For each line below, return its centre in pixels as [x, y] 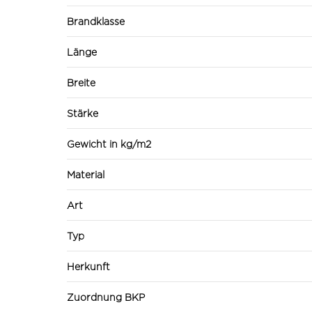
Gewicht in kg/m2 [109, 143]
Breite [81, 82]
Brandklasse [96, 21]
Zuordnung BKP [106, 297]
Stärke [83, 113]
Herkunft [88, 266]
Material [86, 174]
